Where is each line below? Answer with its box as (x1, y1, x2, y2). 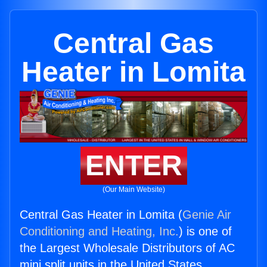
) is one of (179, 225, 232, 238)
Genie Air (182, 208, 231, 222)
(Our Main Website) (102, 185, 165, 194)
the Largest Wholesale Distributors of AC (20, 241, 235, 255)
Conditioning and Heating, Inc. (20, 225, 179, 238)
